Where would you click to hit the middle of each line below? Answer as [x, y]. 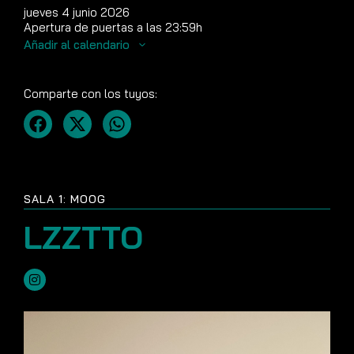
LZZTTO [83, 237]
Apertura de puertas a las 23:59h [113, 27]
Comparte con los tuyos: [90, 94]
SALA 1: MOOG [65, 199]
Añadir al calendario [78, 45]
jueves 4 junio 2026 [77, 12]
